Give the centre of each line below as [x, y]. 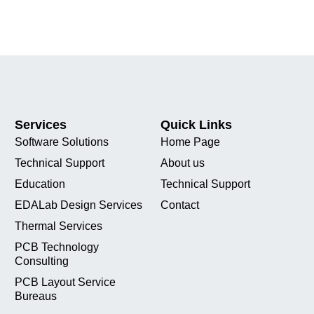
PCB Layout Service [65, 282]
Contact [180, 205]
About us [183, 163]
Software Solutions [61, 142]
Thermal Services [58, 226]
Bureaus [35, 296]
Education [40, 184]
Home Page [191, 142]
